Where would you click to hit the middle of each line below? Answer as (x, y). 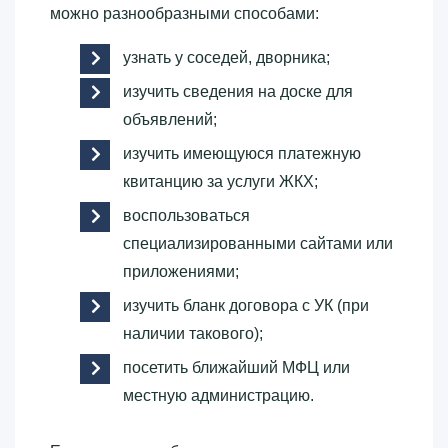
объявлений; (170, 119)
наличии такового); (193, 333)
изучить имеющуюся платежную (242, 153)
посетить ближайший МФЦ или (236, 367)
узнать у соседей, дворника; (226, 57)
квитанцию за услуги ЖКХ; (220, 181)
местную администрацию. (218, 395)
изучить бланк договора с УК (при (246, 305)
